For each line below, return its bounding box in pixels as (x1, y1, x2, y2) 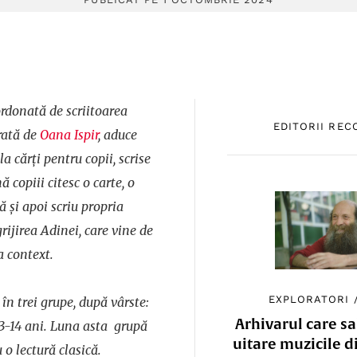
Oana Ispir (40, 127, 98, 143)
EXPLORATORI (269, 292, 350, 305)
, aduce (98, 127, 137, 143)
